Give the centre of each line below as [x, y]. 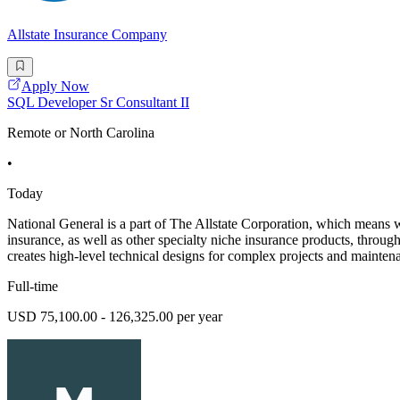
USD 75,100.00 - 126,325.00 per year [115, 316]
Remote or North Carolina [81, 132]
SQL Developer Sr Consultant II [98, 102]
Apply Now [55, 86]
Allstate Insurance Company [87, 34]
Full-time [33, 286]
